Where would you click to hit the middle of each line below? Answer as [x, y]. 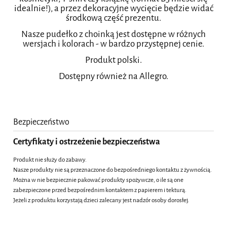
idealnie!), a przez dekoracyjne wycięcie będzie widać [113, 9]
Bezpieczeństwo [41, 122]
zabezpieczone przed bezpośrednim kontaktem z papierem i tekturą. [100, 190]
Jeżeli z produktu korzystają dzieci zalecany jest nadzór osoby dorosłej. [101, 200]
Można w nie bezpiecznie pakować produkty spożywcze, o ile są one [98, 180]
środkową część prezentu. [113, 18]
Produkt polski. [113, 60]
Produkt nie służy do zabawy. [50, 159]
